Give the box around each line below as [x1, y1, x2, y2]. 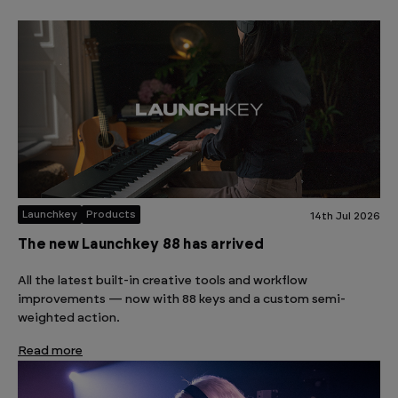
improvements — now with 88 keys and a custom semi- [18, 293, 346, 306]
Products [86, 209, 136, 220]
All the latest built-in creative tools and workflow [18, 275, 307, 288]
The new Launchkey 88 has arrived [18, 237, 264, 252]
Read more [18, 345, 83, 358]
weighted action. [18, 312, 123, 325]
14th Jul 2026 [310, 211, 380, 222]
